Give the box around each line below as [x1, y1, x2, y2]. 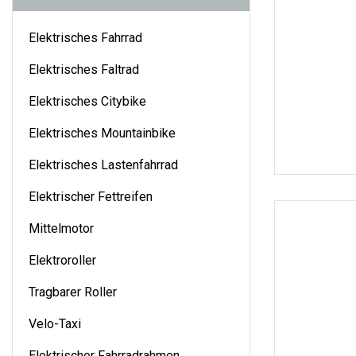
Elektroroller [29, 252, 96, 268]
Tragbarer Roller [29, 284, 117, 300]
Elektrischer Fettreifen [29, 188, 153, 204]
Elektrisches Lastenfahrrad [29, 157, 178, 172]
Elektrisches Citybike [29, 93, 146, 109]
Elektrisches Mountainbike [29, 125, 176, 141]
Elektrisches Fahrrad [29, 29, 142, 45]
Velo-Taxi [29, 315, 81, 331]
